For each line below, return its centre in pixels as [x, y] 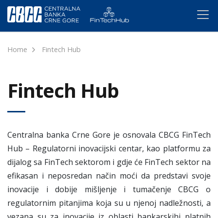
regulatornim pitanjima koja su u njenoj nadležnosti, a [109, 203]
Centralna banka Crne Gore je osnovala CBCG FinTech [109, 135]
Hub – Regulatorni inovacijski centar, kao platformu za [109, 148]
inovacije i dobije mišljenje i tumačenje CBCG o [109, 189]
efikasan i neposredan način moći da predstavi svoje [109, 176]
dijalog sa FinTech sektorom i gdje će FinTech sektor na [109, 162]
